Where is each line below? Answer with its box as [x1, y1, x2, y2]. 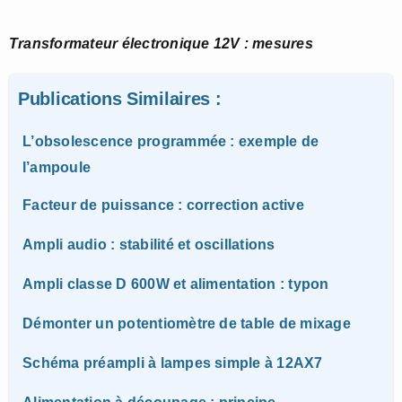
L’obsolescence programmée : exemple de [22, 133, 319, 149]
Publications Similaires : [18, 88, 222, 109]
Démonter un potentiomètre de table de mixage [22, 315, 351, 331]
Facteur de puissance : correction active [22, 197, 304, 213]
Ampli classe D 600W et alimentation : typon [22, 275, 329, 292]
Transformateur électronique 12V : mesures [9, 35, 313, 51]
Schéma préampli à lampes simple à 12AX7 [22, 354, 323, 371]
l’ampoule [22, 159, 92, 175]
